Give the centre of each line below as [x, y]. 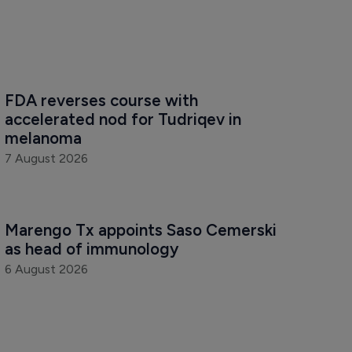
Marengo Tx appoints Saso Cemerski [142, 230]
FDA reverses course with [103, 101]
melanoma [43, 138]
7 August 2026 [46, 159]
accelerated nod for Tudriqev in [125, 119]
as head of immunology [91, 249]
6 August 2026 [46, 269]
